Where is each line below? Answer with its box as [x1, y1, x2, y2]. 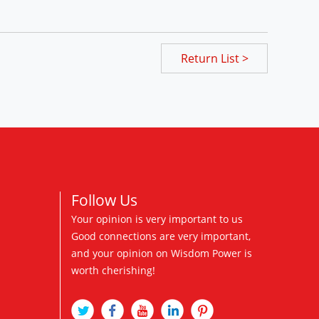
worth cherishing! [70, 263, 155, 277]
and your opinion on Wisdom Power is [70, 246, 252, 260]
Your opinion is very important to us [70, 212, 243, 226]
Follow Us [70, 190, 137, 210]
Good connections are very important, [70, 229, 251, 243]
